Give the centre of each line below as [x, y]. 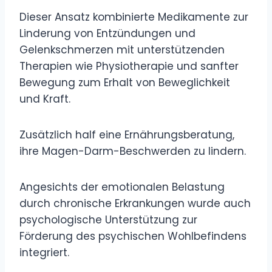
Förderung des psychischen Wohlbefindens [133, 236]
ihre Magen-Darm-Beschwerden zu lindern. [133, 151]
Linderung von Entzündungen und [107, 33]
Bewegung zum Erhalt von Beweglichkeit [125, 82]
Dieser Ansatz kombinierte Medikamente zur [134, 17]
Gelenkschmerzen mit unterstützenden [122, 49]
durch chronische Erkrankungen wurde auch [135, 203]
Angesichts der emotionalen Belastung [122, 187]
